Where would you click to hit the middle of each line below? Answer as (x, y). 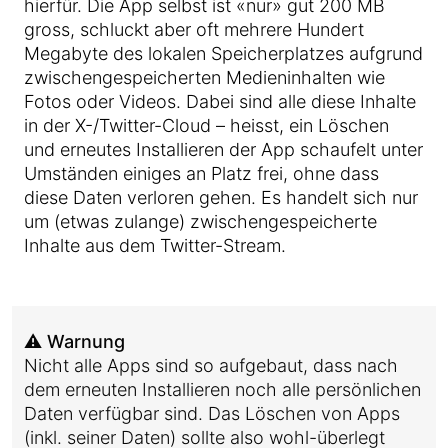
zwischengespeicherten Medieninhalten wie (204, 77)
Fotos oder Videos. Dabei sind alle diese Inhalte (220, 101)
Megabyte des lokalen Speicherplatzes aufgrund (223, 53)
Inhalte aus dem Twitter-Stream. (155, 245)
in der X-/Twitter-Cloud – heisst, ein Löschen (206, 125)
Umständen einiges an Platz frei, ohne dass (201, 173)
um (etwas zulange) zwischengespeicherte (200, 221)
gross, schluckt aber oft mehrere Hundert (194, 29)
